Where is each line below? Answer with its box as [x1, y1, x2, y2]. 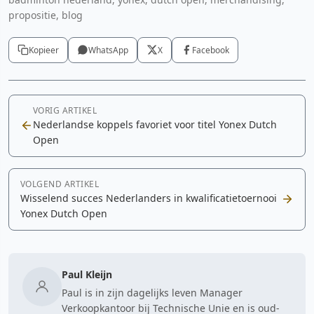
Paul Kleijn [62, 267, 112, 281]
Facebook [192, 43, 229, 56]
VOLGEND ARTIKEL [20, 177, 100, 190]
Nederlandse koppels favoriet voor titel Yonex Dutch [33, 117, 277, 131]
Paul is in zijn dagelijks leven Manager [62, 285, 243, 299]
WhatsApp [88, 43, 128, 56]
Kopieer [29, 43, 59, 56]
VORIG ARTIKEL [33, 104, 97, 116]
